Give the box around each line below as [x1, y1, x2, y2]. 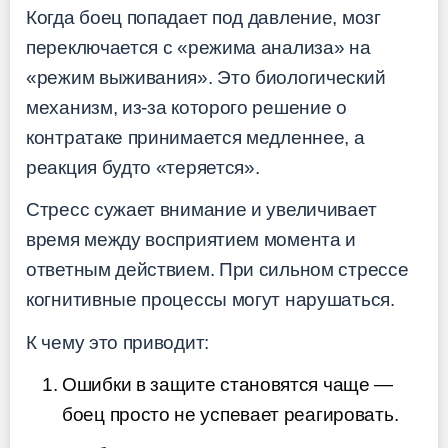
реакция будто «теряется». [26, 156, 260, 178]
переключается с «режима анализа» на [26, 36, 371, 58]
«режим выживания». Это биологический [26, 66, 386, 88]
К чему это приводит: [26, 331, 209, 353]
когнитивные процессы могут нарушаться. [26, 289, 395, 311]
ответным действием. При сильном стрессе [26, 259, 409, 281]
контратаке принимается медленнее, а [26, 126, 365, 148]
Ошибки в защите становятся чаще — [62, 374, 394, 396]
